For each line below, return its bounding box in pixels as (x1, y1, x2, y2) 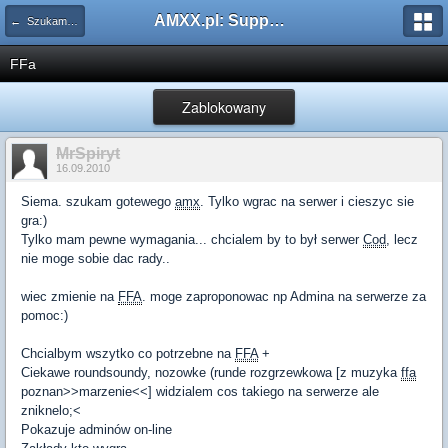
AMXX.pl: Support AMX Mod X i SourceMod (269, 12, 285, 29)
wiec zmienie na (21, 289, 118, 304)
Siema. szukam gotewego (21, 194, 175, 209)
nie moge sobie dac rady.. (21, 251, 170, 266)
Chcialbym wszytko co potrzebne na (21, 346, 235, 361)
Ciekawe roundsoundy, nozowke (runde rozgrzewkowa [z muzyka (21, 365, 401, 380)
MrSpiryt (56, 145, 120, 162)
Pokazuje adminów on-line (21, 422, 172, 437)
